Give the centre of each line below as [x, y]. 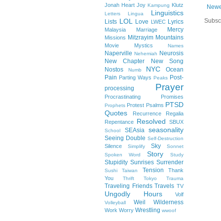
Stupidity [116, 162]
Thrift [129, 178]
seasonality [166, 130]
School [112, 130]
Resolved [151, 121]
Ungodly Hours [133, 194]
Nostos [114, 70]
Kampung [159, 5]
